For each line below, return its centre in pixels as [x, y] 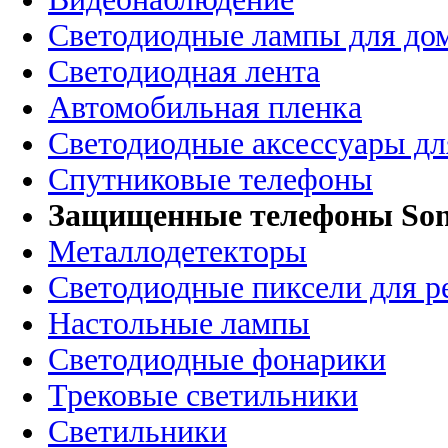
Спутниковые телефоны [210, 180]
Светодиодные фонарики [217, 360]
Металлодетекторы [177, 252]
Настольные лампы [179, 324]
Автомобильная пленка [205, 108]
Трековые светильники [203, 396]
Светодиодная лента [184, 72]
